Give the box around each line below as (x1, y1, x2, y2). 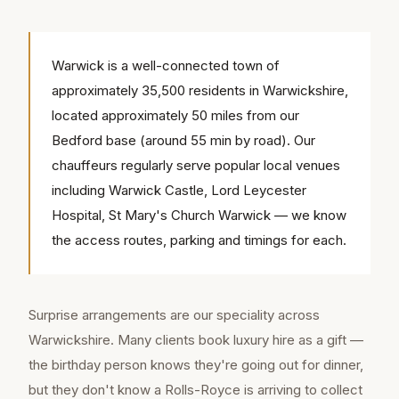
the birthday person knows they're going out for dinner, (28, 356, 363, 374)
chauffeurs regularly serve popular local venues (52, 157, 340, 175)
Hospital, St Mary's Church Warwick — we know (52, 207, 346, 224)
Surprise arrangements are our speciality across (28, 306, 320, 324)
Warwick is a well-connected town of (52, 57, 280, 75)
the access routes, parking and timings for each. (52, 232, 346, 249)
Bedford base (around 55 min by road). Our (52, 132, 315, 150)
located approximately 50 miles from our (52, 107, 299, 125)
